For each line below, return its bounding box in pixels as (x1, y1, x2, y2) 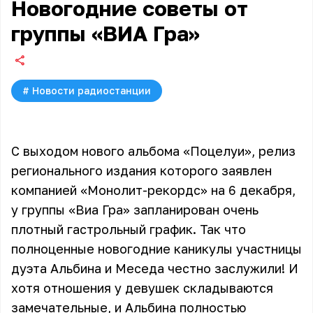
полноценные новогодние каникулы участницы (11, 241, 302, 256)
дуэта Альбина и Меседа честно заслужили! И (11, 261, 298, 276)
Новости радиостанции (32, 85, 151, 96)
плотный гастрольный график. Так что (11, 221, 246, 237)
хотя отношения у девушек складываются (11, 280, 273, 296)
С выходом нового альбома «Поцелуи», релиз (11, 143, 296, 159)
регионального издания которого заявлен (11, 163, 272, 178)
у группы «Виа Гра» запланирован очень (11, 202, 259, 217)
